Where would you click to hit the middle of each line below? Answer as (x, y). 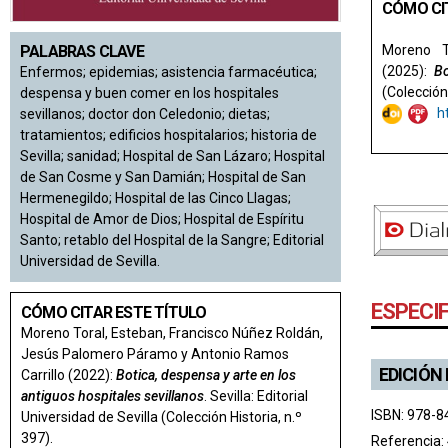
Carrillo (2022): (68, 374)
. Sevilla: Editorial (256, 395)
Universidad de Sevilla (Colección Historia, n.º (161, 416)
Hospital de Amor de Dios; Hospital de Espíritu (162, 218)
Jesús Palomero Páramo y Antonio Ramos (155, 353)
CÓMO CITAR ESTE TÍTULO (114, 312)
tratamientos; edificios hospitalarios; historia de (168, 134)
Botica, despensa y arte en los (206, 374)
